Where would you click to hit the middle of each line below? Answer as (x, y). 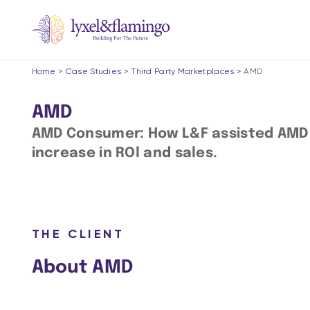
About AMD (82, 267)
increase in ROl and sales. (125, 153)
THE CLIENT (78, 234)
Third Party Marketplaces (183, 71)
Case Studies (93, 71)
